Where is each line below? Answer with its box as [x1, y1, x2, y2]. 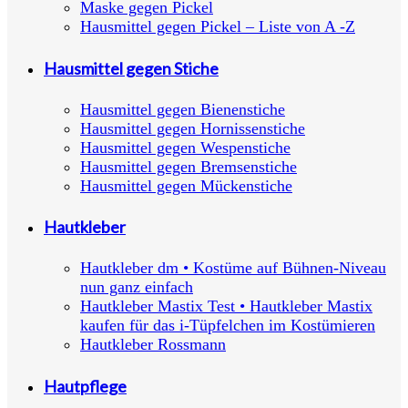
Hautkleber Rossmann [80, 335, 226, 354]
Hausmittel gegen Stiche [44, 57, 219, 78]
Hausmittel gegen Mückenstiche [80, 176, 292, 195]
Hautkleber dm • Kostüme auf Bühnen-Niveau [80, 259, 386, 278]
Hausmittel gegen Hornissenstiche [80, 118, 305, 138]
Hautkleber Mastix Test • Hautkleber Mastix [80, 297, 372, 316]
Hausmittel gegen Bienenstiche [80, 99, 285, 118]
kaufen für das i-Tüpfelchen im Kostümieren [80, 316, 375, 335]
